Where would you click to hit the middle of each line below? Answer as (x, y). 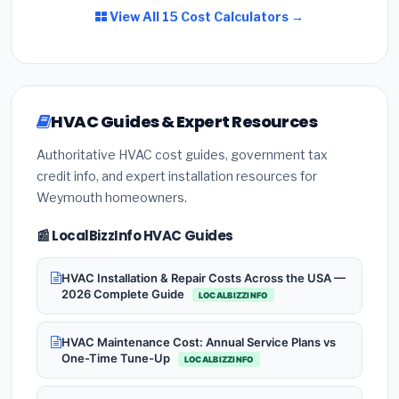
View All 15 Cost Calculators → (205, 17)
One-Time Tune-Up (117, 358)
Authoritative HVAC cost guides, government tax (182, 155)
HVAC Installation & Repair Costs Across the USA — (204, 277)
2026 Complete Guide (124, 293)
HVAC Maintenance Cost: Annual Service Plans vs (199, 342)
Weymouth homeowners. (112, 198)
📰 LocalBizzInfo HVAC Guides (135, 236)
